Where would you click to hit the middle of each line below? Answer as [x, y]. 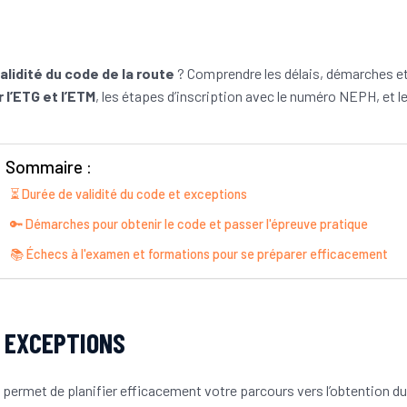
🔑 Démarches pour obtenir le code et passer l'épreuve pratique [189, 224]
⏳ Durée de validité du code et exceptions [129, 194]
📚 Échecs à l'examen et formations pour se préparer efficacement [199, 254]
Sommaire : [49, 167]
